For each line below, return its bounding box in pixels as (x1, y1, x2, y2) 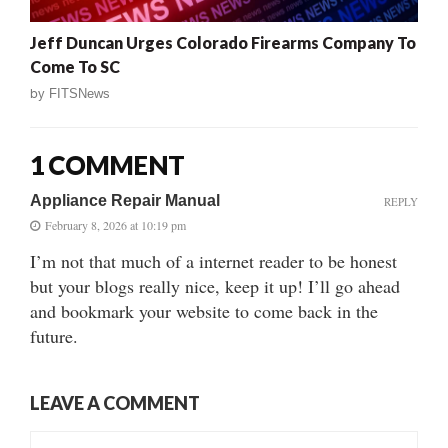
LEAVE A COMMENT (30, 391, 200, 414)
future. (30, 323, 78, 348)
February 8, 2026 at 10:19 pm (45, 216, 186, 233)
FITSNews (49, 85, 110, 101)
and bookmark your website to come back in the (30, 298, 378, 323)
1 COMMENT (30, 148, 184, 181)
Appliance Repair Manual (30, 191, 220, 209)
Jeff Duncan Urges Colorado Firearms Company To (30, 32, 416, 52)
